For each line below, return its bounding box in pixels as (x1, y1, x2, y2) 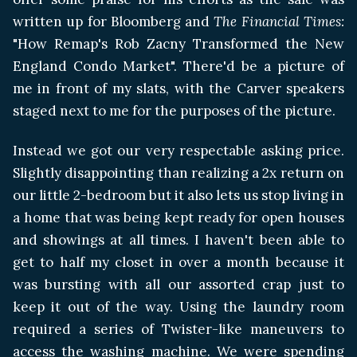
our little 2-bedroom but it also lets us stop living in (13, 186, 344, 205)
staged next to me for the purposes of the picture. (13, 102, 335, 120)
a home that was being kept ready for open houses (13, 209, 344, 227)
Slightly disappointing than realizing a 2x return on (13, 164, 344, 182)
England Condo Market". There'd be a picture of (13, 57, 344, 76)
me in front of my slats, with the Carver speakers (13, 80, 344, 98)
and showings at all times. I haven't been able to (13, 231, 344, 249)
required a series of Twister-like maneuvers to (13, 320, 344, 339)
